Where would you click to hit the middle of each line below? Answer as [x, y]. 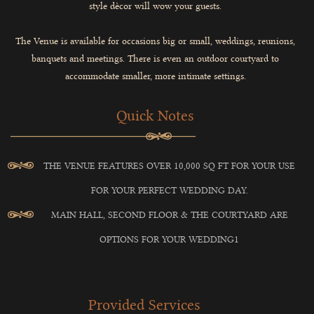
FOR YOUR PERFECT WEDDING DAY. [169, 191]
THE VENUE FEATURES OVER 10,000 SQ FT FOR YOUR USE [170, 166]
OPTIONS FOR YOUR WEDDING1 [170, 240]
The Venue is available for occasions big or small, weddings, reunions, [156, 41]
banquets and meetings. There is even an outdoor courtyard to [156, 59]
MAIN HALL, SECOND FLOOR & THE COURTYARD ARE [169, 215]
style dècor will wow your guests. [156, 6]
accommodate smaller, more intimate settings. [155, 76]
